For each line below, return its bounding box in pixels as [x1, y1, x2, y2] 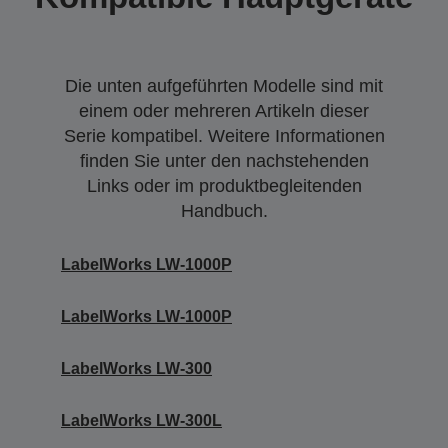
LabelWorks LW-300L [61, 411, 222, 429]
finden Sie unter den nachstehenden [79, 150, 369, 171]
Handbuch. [180, 200, 268, 221]
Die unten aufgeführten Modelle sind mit [65, 75, 383, 96]
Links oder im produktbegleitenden [86, 175, 362, 196]
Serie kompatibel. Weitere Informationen [63, 125, 385, 146]
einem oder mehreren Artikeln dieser [79, 100, 369, 121]
